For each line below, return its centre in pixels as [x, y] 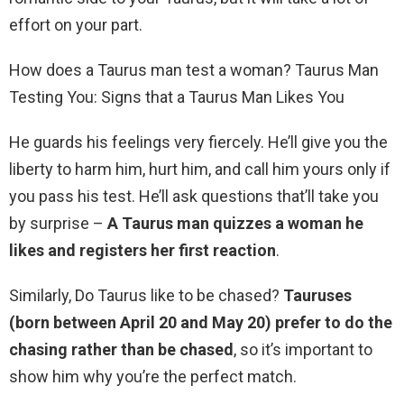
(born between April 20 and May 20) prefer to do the [201, 323]
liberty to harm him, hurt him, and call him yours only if [200, 170]
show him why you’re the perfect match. [153, 377]
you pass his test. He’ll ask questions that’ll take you [194, 197]
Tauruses [317, 296]
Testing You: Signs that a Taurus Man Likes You [177, 97]
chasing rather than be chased [121, 350]
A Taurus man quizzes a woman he [235, 224]
